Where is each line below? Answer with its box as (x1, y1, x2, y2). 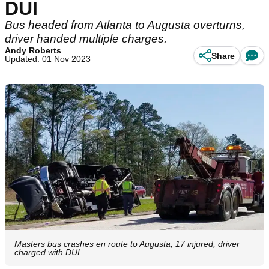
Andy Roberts (5, 46, 61, 55)
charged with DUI (14, 247, 80, 258)
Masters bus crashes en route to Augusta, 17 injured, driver (14, 239, 240, 249)
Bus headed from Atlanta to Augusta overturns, (5, 19, 245, 31)
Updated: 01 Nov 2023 (5, 54, 91, 64)
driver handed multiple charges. (5, 32, 170, 45)
